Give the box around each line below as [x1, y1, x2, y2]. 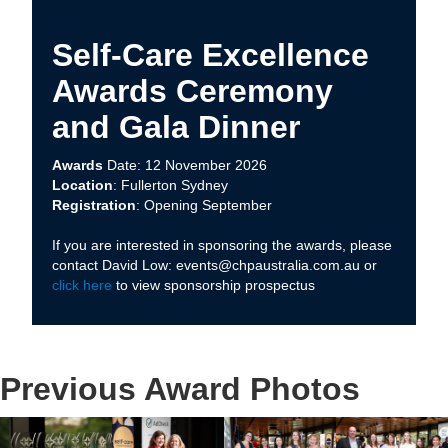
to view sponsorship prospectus [112, 277, 315, 294]
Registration [52, 197, 136, 214]
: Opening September [136, 197, 272, 214]
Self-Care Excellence [52, 37, 369, 74]
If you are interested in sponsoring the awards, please [52, 237, 392, 254]
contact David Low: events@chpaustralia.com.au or [52, 257, 377, 274]
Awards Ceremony [52, 73, 333, 110]
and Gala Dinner [52, 109, 300, 146]
